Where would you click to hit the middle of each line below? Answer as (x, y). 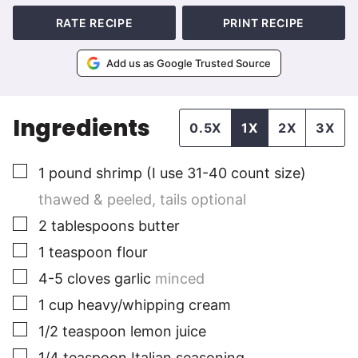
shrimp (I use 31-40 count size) (201, 173)
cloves (89, 279)
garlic (133, 279)
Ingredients (84, 128)
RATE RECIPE (94, 23)
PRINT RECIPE (264, 23)
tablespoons (93, 226)
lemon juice (168, 332)
